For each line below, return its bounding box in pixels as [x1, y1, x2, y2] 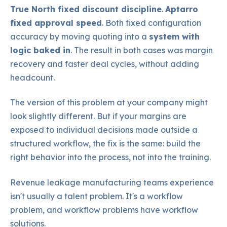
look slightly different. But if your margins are [10, 111, 186, 122]
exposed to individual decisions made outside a [10, 125, 198, 135]
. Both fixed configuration [102, 17, 201, 28]
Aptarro [165, 4, 198, 14]
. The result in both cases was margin [70, 45, 213, 55]
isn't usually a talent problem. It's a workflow [10, 191, 183, 201]
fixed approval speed [10, 17, 102, 28]
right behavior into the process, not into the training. [10, 152, 211, 163]
